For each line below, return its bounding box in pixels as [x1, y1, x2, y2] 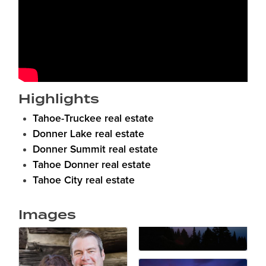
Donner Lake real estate [33, 129, 144, 140]
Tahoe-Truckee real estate [33, 113, 154, 125]
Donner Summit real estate [33, 144, 158, 156]
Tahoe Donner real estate [33, 160, 151, 171]
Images [18, 207, 76, 223]
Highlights [18, 91, 99, 107]
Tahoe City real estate [33, 175, 135, 186]
